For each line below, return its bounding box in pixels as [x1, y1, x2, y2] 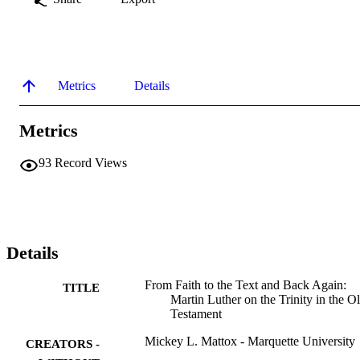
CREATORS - [26, 337, 100, 351]
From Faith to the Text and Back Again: [145, 278, 346, 292]
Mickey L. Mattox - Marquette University [145, 334, 355, 349]
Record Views [55, 156, 127, 170]
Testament [170, 307, 222, 321]
